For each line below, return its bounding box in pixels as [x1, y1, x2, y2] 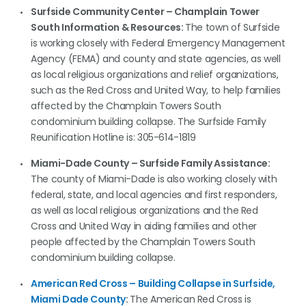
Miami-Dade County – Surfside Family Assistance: [31, 156, 270, 170]
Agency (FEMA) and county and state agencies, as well [31, 52, 281, 66]
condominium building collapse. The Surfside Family [31, 115, 266, 128]
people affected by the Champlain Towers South [31, 235, 255, 249]
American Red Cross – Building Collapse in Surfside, [31, 277, 276, 290]
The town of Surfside [185, 20, 280, 34]
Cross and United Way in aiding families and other [31, 219, 257, 233]
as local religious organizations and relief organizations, [31, 68, 279, 81]
